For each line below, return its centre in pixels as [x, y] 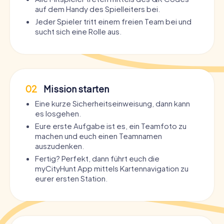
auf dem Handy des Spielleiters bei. [97, 8]
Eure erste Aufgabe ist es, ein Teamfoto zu [111, 125]
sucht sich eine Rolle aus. [78, 31]
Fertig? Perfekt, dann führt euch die [97, 158]
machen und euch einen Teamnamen [98, 135]
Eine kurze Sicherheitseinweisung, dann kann [112, 103]
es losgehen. [58, 113]
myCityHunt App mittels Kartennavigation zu [112, 168]
